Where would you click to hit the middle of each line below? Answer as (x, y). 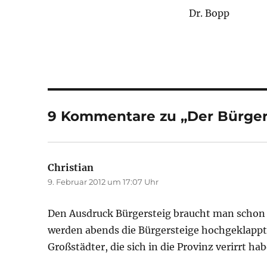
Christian (71, 167)
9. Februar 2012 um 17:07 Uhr (103, 182)
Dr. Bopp (209, 13)
